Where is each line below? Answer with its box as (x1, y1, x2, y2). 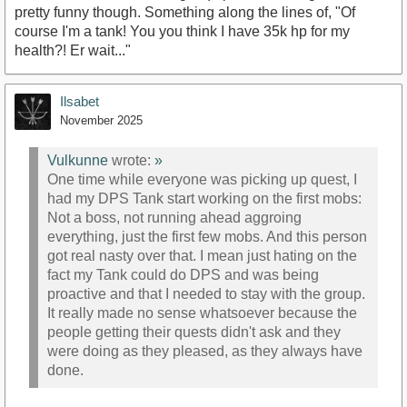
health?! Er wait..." (15, 42, 131, 58)
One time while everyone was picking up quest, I (47, 172, 357, 188)
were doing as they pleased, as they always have (47, 343, 362, 360)
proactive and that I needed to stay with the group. (47, 286, 365, 303)
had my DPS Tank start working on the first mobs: (47, 191, 362, 207)
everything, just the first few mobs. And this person (47, 229, 367, 245)
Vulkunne (47, 153, 108, 169)
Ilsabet (60, 93, 99, 109)
